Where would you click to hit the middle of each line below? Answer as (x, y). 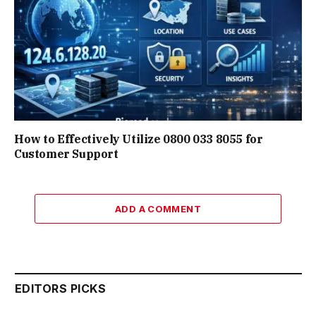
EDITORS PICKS (61, 288)
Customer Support (66, 153)
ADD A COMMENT (158, 208)
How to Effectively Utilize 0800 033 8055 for (139, 139)
